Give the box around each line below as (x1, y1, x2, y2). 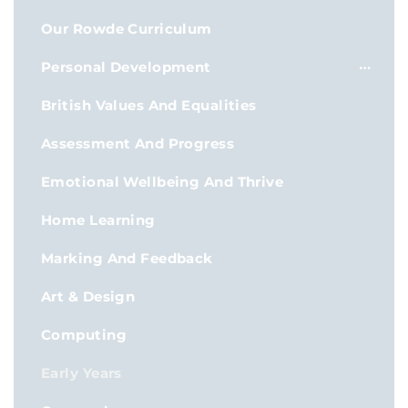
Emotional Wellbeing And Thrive (41, 173, 284, 190)
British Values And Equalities (41, 97, 257, 114)
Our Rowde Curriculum (41, 20, 212, 37)
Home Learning (41, 211, 156, 229)
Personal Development (41, 58, 211, 76)
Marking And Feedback (41, 250, 213, 267)
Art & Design (41, 288, 136, 305)
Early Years (41, 364, 122, 382)
